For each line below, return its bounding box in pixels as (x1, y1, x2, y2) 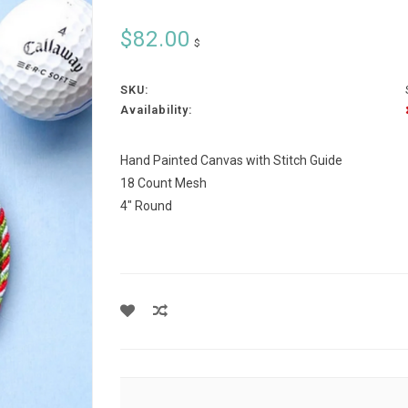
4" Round (119, 199, 172, 213)
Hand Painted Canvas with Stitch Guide (119, 153, 342, 168)
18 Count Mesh (119, 176, 207, 190)
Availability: (119, 103, 192, 117)
